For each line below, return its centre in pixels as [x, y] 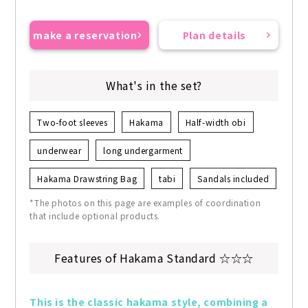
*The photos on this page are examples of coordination [145, 203]
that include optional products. [95, 216]
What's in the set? [154, 86]
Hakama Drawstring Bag [87, 179]
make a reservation [85, 35]
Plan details [214, 35]
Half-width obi [216, 122]
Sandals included [233, 179]
